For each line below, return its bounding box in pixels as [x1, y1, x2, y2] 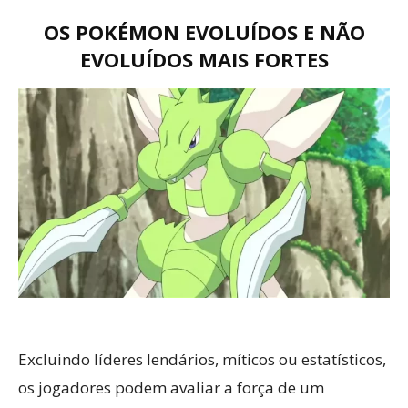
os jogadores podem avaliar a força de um [18, 377, 324, 398]
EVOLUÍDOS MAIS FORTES [79, 46, 329, 73]
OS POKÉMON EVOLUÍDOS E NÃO [43, 18, 365, 46]
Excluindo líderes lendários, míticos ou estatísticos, [18, 349, 386, 370]
